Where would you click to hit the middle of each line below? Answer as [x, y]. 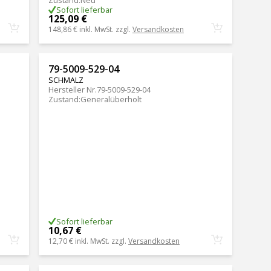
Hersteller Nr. [72, 90]
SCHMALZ [66, 80]
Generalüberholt [111, 100]
